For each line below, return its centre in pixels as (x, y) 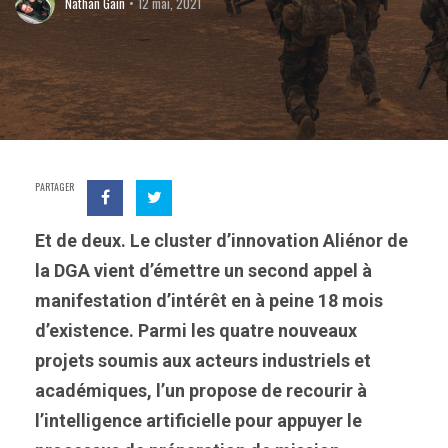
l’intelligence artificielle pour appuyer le (198, 420)
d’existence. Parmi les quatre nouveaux (196, 330)
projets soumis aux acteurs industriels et (203, 360)
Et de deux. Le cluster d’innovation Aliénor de (221, 240)
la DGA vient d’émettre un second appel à (203, 270)
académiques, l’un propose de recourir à (201, 390)
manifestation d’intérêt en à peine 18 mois (209, 300)
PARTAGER (54, 186)
